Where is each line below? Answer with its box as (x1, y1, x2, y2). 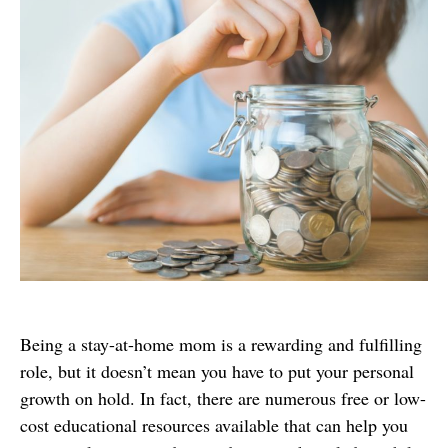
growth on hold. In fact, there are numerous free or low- (20, 386, 426, 410)
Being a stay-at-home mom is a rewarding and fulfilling (20, 332, 422, 356)
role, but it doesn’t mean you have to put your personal (20, 359, 414, 383)
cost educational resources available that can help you (20, 413, 408, 437)
